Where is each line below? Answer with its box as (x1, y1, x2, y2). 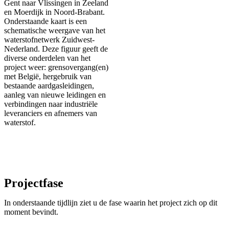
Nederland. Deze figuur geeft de (4, 44, 108, 53)
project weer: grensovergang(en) (4, 62, 108, 72)
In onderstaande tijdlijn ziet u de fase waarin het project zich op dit (4, 198, 217, 207)
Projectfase (4, 176, 63, 190)
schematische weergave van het (4, 26, 105, 35)
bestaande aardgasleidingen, (4, 81, 94, 90)
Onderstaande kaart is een (4, 16, 87, 26)
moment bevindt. (4, 207, 58, 216)
